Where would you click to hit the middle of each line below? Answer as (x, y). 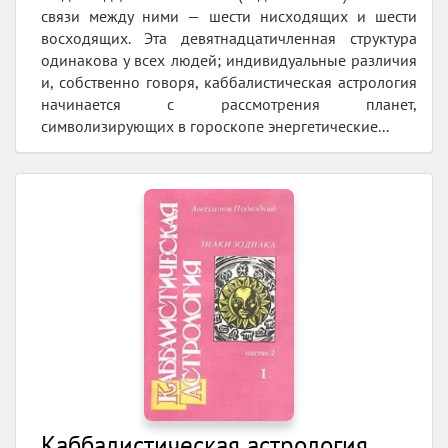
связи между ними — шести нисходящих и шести (229, 16)
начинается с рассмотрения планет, (229, 104)
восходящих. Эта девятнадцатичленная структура (229, 38)
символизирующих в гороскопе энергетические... (215, 126)
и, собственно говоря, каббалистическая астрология (229, 82)
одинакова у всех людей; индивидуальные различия (229, 60)
